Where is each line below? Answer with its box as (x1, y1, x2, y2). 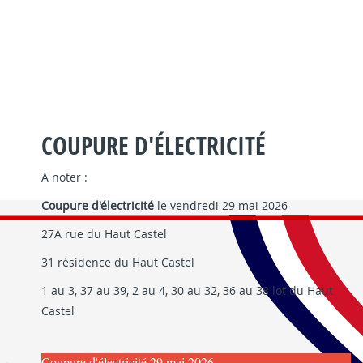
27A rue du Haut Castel (41, 225, 167, 241)
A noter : (41, 169, 88, 185)
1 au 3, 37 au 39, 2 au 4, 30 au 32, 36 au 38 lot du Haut (41, 282, 333, 298)
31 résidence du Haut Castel (41, 254, 194, 270)
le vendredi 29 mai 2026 (153, 197, 288, 213)
